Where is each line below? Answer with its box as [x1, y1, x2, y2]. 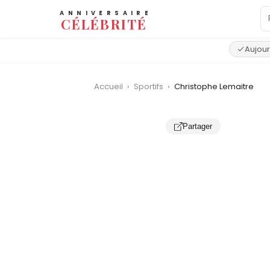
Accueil [94, 81, 123, 92]
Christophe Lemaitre [174, 81, 254, 92]
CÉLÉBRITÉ [60, 14, 148, 33]
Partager [182, 122, 212, 131]
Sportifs [134, 81, 165, 92]
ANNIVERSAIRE [60, 9, 152, 17]
